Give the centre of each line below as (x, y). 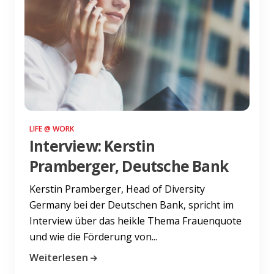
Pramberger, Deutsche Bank (129, 166)
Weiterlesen (59, 257)
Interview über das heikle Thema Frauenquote (135, 220)
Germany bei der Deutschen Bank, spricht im (131, 205)
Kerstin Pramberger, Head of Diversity (117, 189)
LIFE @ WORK (52, 128)
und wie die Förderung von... (93, 236)
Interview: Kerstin (92, 146)
